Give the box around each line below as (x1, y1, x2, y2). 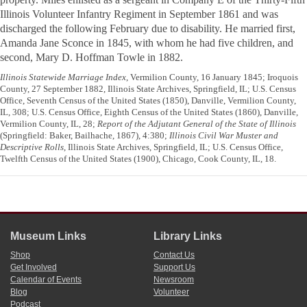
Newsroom (153, 275, 194, 285)
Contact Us (153, 250, 195, 260)
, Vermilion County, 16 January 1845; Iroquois (126, 72, 298, 83)
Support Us (153, 262, 195, 273)
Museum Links (10, 230, 86, 243)
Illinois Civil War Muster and (169, 130, 278, 141)
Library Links (153, 230, 222, 243)
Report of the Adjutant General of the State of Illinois (97, 119, 296, 130)
